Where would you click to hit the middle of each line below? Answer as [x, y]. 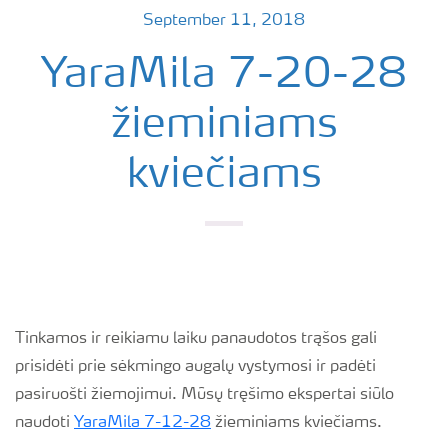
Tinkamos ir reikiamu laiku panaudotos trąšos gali [196, 339]
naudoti [44, 423]
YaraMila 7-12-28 [142, 423]
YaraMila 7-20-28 [224, 76]
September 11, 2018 [224, 21]
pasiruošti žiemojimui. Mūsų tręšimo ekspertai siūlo [204, 395]
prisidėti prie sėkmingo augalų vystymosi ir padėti [195, 367]
